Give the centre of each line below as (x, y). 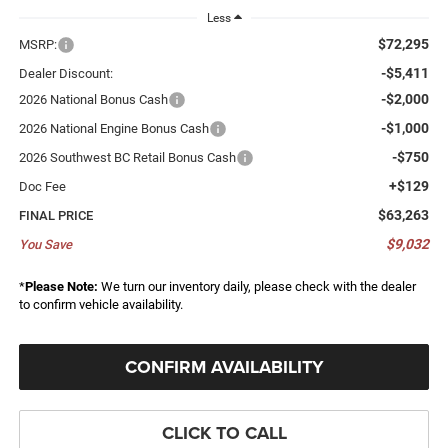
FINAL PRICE (55, 216)
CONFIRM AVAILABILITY (224, 367)
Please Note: (61, 287)
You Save (45, 245)
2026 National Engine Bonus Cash (113, 129)
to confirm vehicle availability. (100, 305)
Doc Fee (42, 187)
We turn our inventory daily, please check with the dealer (256, 287)
